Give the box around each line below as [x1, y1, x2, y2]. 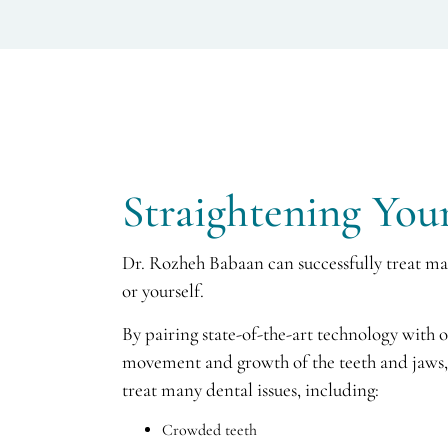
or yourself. [122, 279, 204, 302]
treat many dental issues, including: [122, 378, 379, 401]
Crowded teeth [162, 420, 257, 440]
